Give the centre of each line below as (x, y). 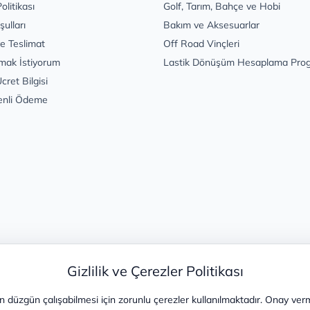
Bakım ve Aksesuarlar (211, 25)
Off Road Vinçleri (201, 44)
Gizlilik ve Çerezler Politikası (155, 271)
